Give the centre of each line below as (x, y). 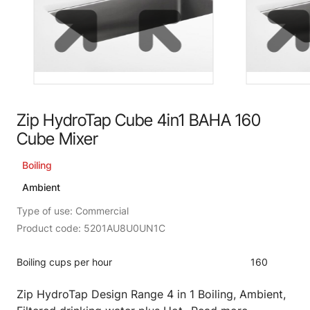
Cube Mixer (57, 139)
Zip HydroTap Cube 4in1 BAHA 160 (139, 120)
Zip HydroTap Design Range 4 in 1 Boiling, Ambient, (151, 294)
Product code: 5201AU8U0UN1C (91, 228)
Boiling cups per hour (64, 262)
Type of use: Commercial (73, 211)
